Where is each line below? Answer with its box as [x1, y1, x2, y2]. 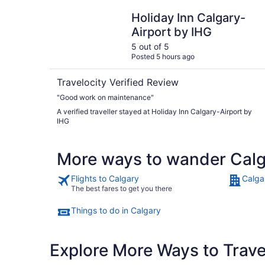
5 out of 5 [131, 41, 169, 51]
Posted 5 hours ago [131, 51, 195, 61]
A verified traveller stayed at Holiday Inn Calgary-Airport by [57, 106, 252, 116]
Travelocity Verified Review [57, 76, 179, 88]
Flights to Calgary [71, 173, 139, 183]
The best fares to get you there [71, 183, 172, 193]
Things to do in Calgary [71, 205, 161, 215]
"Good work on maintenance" [57, 92, 154, 102]
